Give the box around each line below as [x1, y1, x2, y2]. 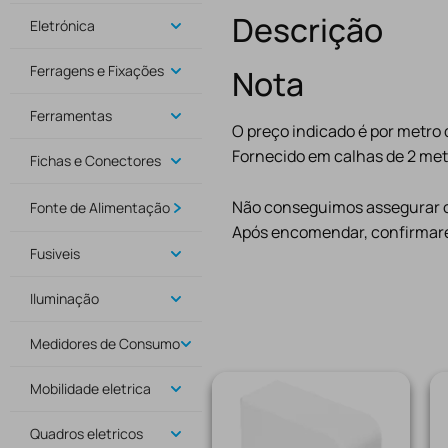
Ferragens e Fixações [30, 61, 164, 80]
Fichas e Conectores [30, 151, 161, 170]
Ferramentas [30, 106, 112, 125]
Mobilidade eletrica [30, 379, 151, 398]
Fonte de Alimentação [30, 198, 170, 217]
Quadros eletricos [30, 424, 143, 443]
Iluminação [30, 289, 99, 308]
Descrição [231, 8, 383, 53]
